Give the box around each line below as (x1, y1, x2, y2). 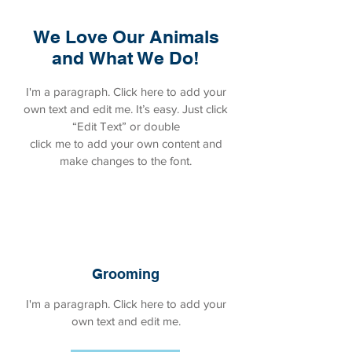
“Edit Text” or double (71, 119, 180, 133)
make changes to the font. (60, 154, 192, 167)
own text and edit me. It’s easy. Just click (24, 102, 228, 115)
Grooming (92, 266, 159, 282)
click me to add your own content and (29, 137, 222, 150)
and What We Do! (52, 47, 200, 68)
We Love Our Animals (32, 26, 219, 47)
